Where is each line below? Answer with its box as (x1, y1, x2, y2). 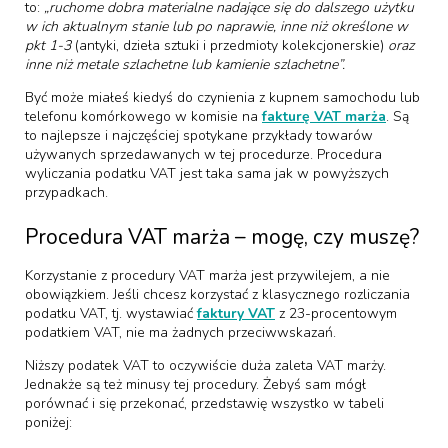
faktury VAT (197, 304, 275, 323)
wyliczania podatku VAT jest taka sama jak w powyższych (25, 164, 389, 183)
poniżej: (25, 413, 72, 432)
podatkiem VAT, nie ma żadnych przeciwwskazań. (25, 323, 336, 342)
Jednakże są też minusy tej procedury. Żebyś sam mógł (25, 375, 366, 394)
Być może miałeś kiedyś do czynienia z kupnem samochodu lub (25, 88, 420, 107)
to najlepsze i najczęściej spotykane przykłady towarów (25, 126, 373, 145)
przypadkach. (25, 183, 108, 202)
